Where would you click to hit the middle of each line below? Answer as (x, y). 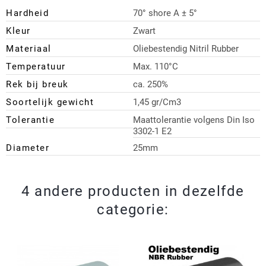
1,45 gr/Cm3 (157, 102)
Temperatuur (36, 67)
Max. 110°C (156, 67)
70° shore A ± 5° (165, 13)
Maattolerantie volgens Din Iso (194, 120)
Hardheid (27, 13)
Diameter (28, 148)
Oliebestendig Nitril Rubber (186, 49)
